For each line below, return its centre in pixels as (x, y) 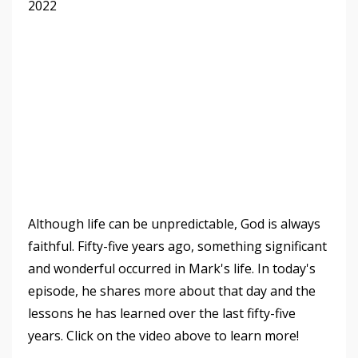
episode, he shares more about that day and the (172, 290)
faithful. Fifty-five (78, 246)
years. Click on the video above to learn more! (163, 335)
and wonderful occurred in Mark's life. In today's (172, 268)
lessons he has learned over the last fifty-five (162, 313)
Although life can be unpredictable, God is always (174, 223)
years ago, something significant (228, 246)
